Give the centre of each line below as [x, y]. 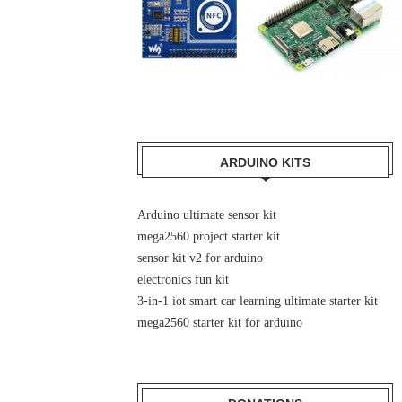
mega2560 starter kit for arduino [220, 323]
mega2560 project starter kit [209, 236]
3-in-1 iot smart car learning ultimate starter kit [258, 301]
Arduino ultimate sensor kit [207, 215]
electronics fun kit [184, 280]
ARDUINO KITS [266, 162]
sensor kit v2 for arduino [201, 258]
